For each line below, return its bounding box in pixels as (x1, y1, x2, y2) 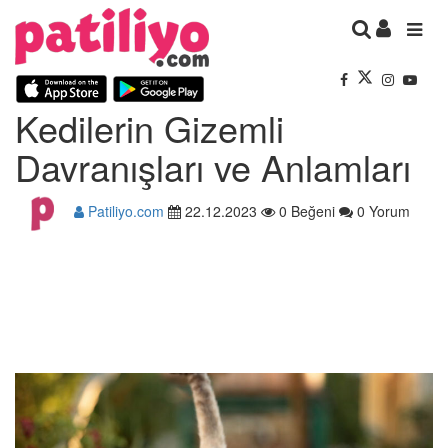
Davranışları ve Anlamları (15, 140, 411, 192)
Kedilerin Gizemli (15, 101, 284, 153)
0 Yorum (353, 200, 410, 221)
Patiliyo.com (84, 200, 164, 221)
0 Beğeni (275, 200, 335, 221)
